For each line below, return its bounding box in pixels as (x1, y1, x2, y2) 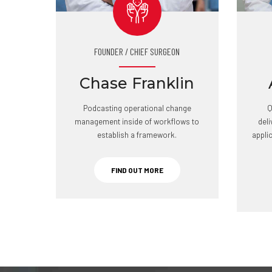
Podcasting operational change (83, 103, 191, 113)
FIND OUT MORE (110, 166, 163, 174)
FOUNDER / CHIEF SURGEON (94, 46, 180, 57)
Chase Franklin (80, 74, 195, 92)
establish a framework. (97, 130, 177, 140)
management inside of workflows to (75, 117, 200, 126)
